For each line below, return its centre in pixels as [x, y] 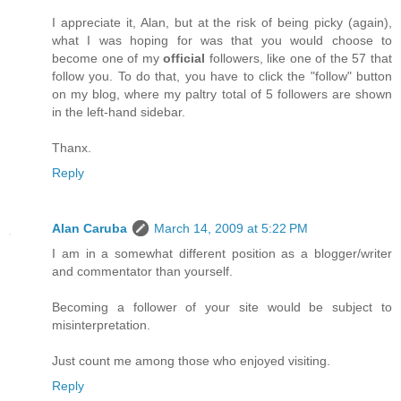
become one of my [108, 59]
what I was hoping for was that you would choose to [222, 41]
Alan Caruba [90, 229]
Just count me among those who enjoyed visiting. [191, 361]
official [184, 59]
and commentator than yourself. [142, 272]
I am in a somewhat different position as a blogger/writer [222, 254]
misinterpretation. [101, 325]
